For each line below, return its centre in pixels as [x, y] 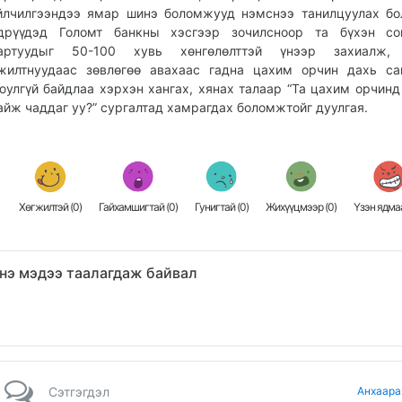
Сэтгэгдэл [79, 392]
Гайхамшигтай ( [134, 207]
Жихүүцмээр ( [297, 207]
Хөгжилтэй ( [46, 207]
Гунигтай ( [218, 207]
